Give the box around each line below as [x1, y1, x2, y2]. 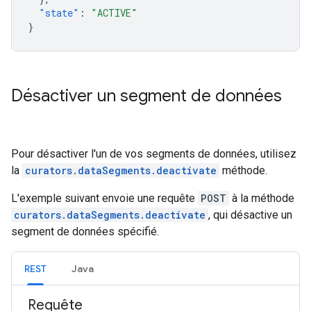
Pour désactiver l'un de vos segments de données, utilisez [11, 147, 296, 160]
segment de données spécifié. [11, 225, 159, 238]
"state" [39, 6, 79, 19]
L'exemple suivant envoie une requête [11, 192, 198, 205]
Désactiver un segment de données [11, 85, 282, 106]
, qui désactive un [208, 208, 292, 221]
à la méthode [229, 192, 294, 205]
